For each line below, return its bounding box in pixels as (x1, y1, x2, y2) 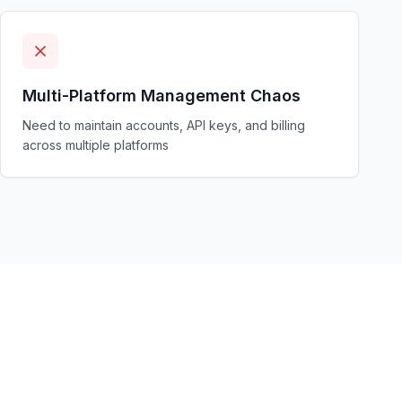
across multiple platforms (22, 137, 169, 153)
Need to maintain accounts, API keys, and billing (22, 118, 305, 133)
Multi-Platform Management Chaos (22, 86, 301, 105)
